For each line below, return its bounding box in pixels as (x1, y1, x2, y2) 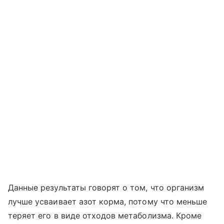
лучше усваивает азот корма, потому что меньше (8, 196, 207, 206)
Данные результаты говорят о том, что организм (8, 182, 204, 192)
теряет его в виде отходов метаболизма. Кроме (8, 210, 202, 220)
